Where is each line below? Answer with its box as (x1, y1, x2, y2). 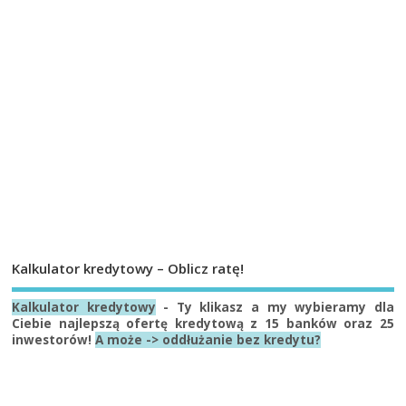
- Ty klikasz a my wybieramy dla (155, 298, 394, 315)
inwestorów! (12, 331, 96, 348)
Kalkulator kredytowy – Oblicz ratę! (12, 259, 245, 278)
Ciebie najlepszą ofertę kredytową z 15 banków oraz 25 (12, 314, 394, 332)
